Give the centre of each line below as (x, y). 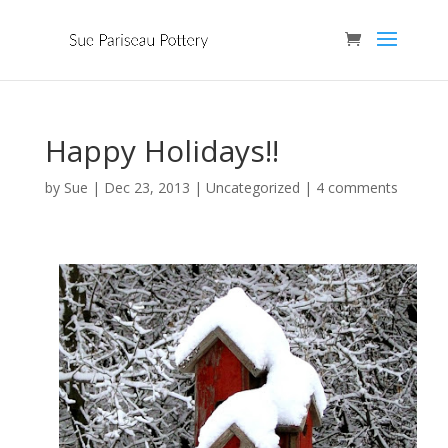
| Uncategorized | (252, 187)
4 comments (356, 187)
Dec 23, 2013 (146, 187)
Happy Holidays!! (161, 150)
